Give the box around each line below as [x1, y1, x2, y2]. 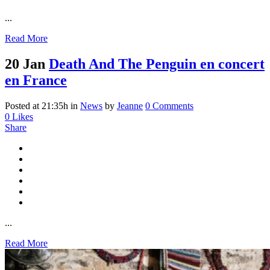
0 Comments [145, 100, 193, 111]
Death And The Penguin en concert [49, 55, 265, 72]
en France [5, 72, 67, 88]
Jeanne [117, 100, 143, 111]
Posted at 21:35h [5, 100, 68, 111]
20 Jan [5, 55, 45, 72]
